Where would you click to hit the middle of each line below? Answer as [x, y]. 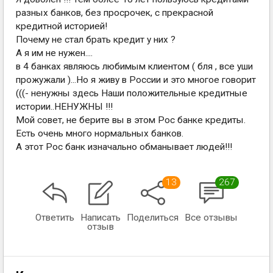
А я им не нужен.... [54, 53]
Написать [101, 218]
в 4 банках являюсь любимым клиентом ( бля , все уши [134, 66]
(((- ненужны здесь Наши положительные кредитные [132, 93]
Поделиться [153, 218]
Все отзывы [211, 218]
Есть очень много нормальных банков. [100, 133]
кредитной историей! [62, 26]
